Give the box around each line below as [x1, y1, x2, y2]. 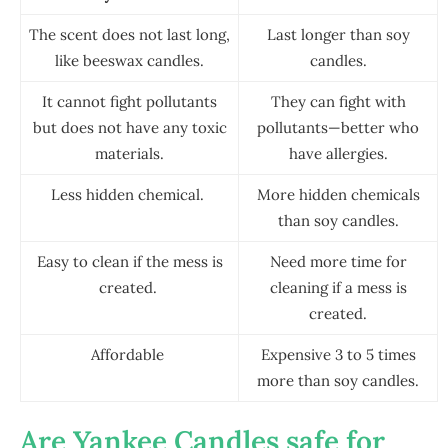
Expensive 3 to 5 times [260, 345, 416, 365]
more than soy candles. [257, 371, 419, 391]
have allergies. [288, 144, 388, 164]
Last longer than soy [266, 25, 410, 45]
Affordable [91, 345, 168, 365]
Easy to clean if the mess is [36, 252, 223, 272]
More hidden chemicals [256, 185, 420, 205]
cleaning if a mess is [269, 278, 407, 298]
